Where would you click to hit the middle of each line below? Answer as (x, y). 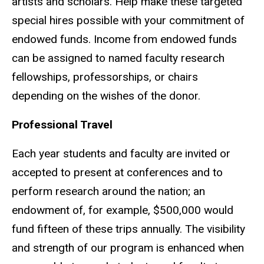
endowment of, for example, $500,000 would (123, 210)
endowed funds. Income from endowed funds (124, 39)
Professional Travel (62, 124)
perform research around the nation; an (108, 191)
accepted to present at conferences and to (117, 172)
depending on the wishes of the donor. (106, 96)
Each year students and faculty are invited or (121, 153)
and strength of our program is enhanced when (128, 247)
